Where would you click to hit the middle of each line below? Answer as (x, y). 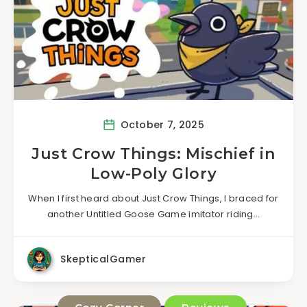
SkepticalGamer (103, 259)
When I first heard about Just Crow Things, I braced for (153, 198)
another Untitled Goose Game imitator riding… (153, 214)
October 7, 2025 (161, 124)
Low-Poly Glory (153, 174)
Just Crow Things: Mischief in (153, 154)
